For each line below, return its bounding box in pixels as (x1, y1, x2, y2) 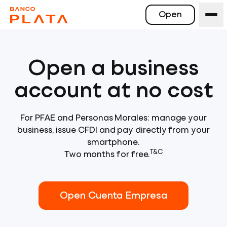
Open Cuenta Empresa (60, 191, 167, 201)
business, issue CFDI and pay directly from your (17, 127, 210, 135)
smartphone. (87, 139, 140, 147)
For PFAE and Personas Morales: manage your (20, 115, 207, 123)
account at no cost (14, 82, 213, 102)
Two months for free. (64, 151, 150, 159)
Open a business (28, 59, 199, 80)
